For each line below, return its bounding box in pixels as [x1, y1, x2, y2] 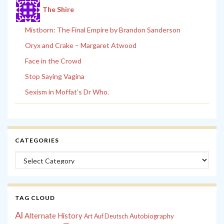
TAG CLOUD [15, 194, 55, 202]
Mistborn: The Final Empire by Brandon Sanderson [25, 25, 180, 34]
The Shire [42, 4, 74, 13]
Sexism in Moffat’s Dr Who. [25, 87, 109, 96]
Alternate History [24, 211, 82, 220]
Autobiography [129, 212, 174, 220]
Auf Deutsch [94, 212, 128, 220]
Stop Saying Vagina [25, 72, 84, 81]
